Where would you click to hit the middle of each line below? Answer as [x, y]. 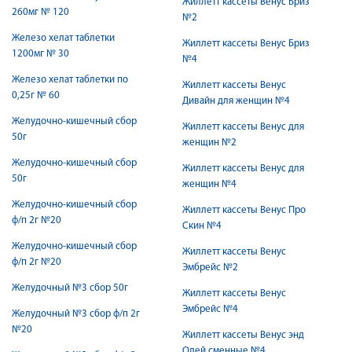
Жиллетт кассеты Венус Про [244, 210]
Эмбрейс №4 [210, 309]
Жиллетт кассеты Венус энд [243, 335]
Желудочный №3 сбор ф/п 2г [76, 314]
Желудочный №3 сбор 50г [70, 288]
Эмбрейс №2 [210, 268]
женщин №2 [209, 143]
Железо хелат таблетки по [70, 80]
